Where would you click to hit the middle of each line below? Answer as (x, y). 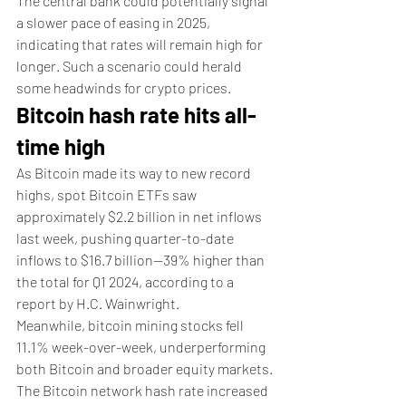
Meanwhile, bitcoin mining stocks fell (131, 325)
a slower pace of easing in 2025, (115, 22)
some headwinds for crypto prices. (125, 87)
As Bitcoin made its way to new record (135, 173)
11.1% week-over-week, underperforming (142, 347)
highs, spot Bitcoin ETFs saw (108, 194)
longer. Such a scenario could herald (130, 66)
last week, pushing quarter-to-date (126, 238)
